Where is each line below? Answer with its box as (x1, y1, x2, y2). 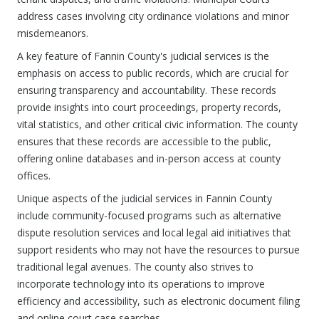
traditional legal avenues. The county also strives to (17, 260, 253, 273)
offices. (17, 169, 51, 182)
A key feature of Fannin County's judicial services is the (17, 49, 269, 63)
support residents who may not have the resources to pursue (17, 243, 300, 256)
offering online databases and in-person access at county (17, 152, 281, 165)
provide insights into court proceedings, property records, (17, 100, 281, 114)
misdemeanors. (17, 26, 88, 40)
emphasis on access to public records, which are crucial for (17, 66, 288, 80)
